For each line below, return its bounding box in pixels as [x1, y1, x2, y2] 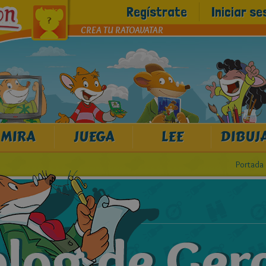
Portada [236, 159, 264, 170]
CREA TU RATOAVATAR [81, 24, 163, 36]
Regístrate [126, 4, 187, 20]
